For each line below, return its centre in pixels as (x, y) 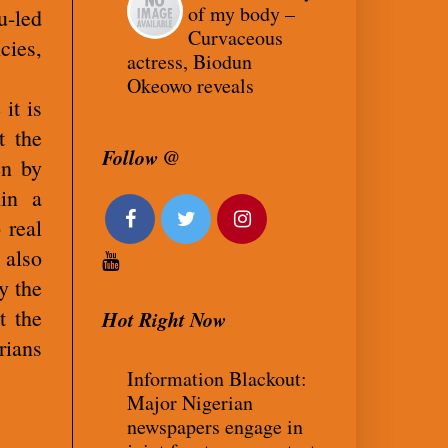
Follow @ (141, 156)
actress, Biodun (189, 61)
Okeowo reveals (190, 85)
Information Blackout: (217, 378)
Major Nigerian (190, 402)
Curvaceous (235, 37)
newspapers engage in (215, 426)
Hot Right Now (164, 318)
